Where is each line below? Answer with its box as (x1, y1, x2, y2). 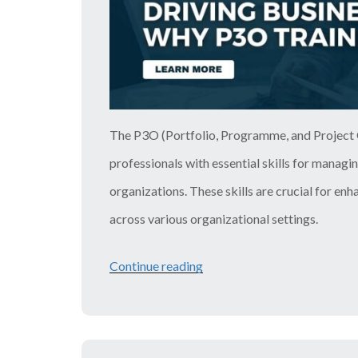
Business (203, 286, 251, 301)
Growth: (203, 314, 249, 329)
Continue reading (109, 258, 203, 273)
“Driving (203, 258, 249, 273)
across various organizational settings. (109, 211, 318, 226)
